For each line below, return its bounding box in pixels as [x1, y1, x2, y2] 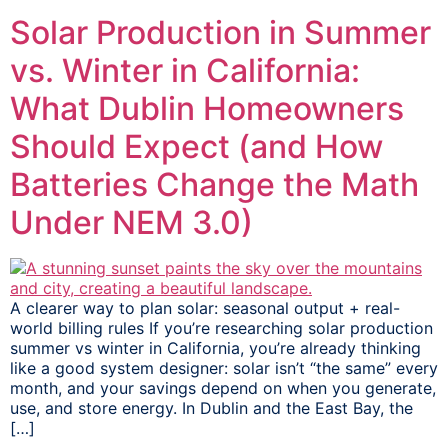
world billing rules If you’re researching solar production [10, 318, 433, 339]
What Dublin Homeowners [10, 89, 404, 129]
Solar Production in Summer [10, 13, 431, 53]
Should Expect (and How [10, 127, 383, 167]
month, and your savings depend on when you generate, [10, 378, 436, 399]
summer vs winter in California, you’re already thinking [10, 338, 421, 359]
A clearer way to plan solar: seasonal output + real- [10, 298, 400, 319]
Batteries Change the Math [10, 165, 419, 205]
